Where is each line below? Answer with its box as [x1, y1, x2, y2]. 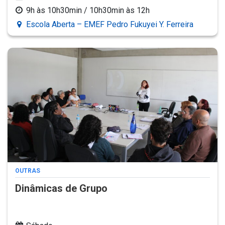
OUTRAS [15, 167, 40, 175]
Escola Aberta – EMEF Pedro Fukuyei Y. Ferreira [26, 19, 193, 29]
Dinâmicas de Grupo [15, 182, 107, 195]
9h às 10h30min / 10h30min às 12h [26, 5, 150, 15]
